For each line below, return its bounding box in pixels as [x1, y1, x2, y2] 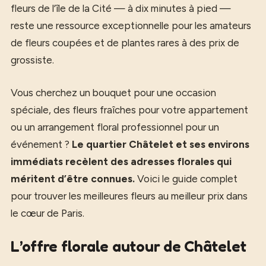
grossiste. [11, 54, 54, 66]
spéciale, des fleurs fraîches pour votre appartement [11, 103, 248, 116]
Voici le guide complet [135, 172, 237, 185]
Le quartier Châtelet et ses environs [72, 138, 249, 150]
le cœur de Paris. [11, 207, 84, 219]
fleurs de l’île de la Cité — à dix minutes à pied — [11, 2, 231, 14]
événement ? [11, 138, 72, 150]
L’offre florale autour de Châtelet [11, 236, 247, 255]
